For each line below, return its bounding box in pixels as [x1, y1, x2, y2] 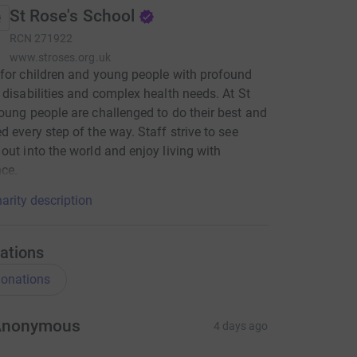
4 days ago [213, 320, 269, 332]
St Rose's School [9, 6, 135, 25]
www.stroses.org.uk [9, 51, 111, 64]
